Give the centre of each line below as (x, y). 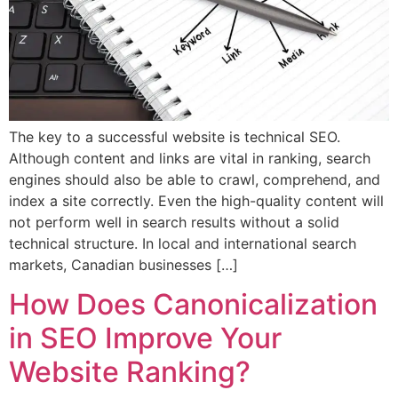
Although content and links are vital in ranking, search (190, 158)
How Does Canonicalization (193, 305)
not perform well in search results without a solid (174, 222)
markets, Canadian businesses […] (123, 264)
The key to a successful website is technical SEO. (175, 136)
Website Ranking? (130, 372)
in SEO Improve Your (145, 338)
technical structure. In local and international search (183, 243)
